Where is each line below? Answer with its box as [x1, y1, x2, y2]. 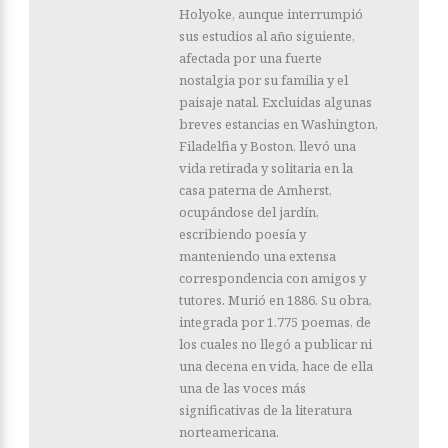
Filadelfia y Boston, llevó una [179, 137, 356, 156]
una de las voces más [179, 379, 306, 398]
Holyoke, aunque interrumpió [179, 5, 363, 24]
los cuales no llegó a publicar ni [179, 335, 372, 354]
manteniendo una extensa [179, 247, 336, 266]
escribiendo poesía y [179, 225, 306, 244]
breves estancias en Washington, [179, 115, 378, 134]
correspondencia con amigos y [179, 269, 366, 288]
